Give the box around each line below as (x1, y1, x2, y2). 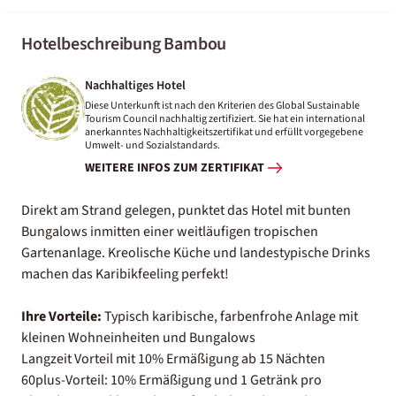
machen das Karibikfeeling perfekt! (21, 263, 229, 284)
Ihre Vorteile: (21, 306, 102, 326)
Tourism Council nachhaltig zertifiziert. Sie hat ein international (85, 110, 365, 126)
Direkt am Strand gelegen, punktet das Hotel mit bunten (21, 200, 351, 220)
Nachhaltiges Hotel (85, 76, 186, 95)
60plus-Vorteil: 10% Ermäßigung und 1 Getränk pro (21, 369, 322, 390)
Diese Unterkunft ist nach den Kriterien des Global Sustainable (85, 97, 360, 113)
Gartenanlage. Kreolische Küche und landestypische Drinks (21, 242, 370, 263)
